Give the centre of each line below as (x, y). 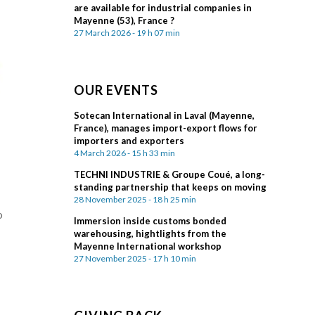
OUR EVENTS (116, 90)
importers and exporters (129, 141)
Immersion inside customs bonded (150, 221)
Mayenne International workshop (148, 246)
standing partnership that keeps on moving (171, 187)
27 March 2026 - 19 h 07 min (127, 33)
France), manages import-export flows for (166, 128)
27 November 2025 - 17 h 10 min (135, 258)
